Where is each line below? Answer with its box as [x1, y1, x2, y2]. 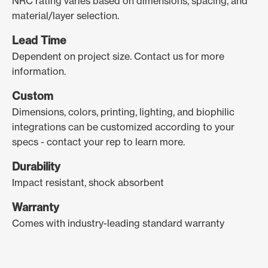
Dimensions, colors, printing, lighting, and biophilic [12, 106, 234, 118]
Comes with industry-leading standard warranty [12, 217, 224, 229]
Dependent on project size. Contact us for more [12, 50, 224, 62]
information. [12, 65, 66, 77]
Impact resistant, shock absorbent [12, 176, 164, 188]
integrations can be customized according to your [12, 121, 234, 133]
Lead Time [12, 33, 66, 47]
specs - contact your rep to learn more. [12, 136, 185, 148]
